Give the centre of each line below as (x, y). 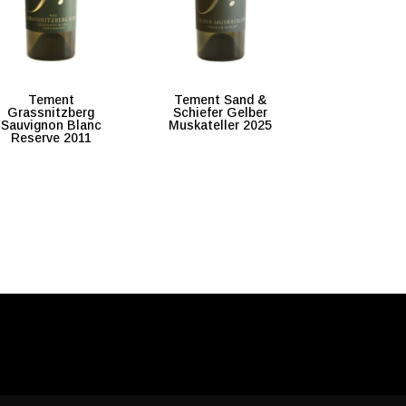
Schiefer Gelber (221, 113)
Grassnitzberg (51, 113)
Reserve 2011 (51, 138)
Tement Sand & (220, 100)
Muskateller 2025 (221, 126)
